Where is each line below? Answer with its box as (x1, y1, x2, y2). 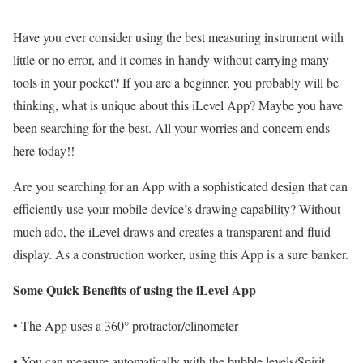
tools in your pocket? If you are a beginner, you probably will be (13, 74, 339, 92)
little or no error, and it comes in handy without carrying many (13, 51, 329, 69)
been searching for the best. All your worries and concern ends (13, 119, 330, 137)
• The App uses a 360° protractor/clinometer (13, 317, 238, 335)
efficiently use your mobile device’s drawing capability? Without (13, 200, 340, 218)
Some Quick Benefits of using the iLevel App (13, 280, 256, 300)
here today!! (13, 142, 75, 160)
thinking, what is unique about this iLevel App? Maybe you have (13, 96, 343, 114)
